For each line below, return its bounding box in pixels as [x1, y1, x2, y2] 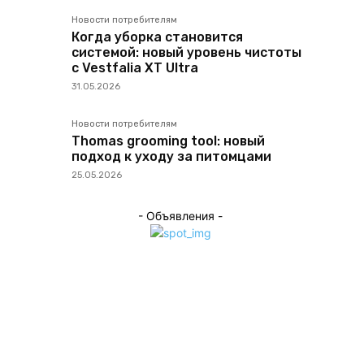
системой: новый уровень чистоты [71, 45, 301, 60]
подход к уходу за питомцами [71, 149, 271, 164]
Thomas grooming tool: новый [71, 133, 265, 149]
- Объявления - [138, 209, 223, 223]
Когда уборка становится [71, 29, 243, 45]
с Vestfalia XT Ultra [71, 60, 198, 76]
